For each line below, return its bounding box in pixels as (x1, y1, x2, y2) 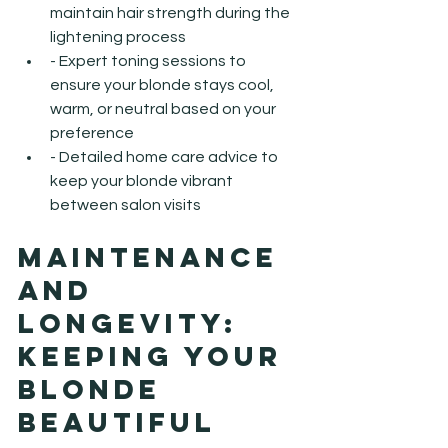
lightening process (50, 28, 186, 45)
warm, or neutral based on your (50, 100, 279, 117)
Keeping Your (18, 338, 294, 373)
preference (50, 124, 134, 141)
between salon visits (50, 196, 201, 213)
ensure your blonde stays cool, (50, 76, 277, 93)
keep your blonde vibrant (50, 172, 236, 189)
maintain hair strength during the (50, 4, 293, 21)
